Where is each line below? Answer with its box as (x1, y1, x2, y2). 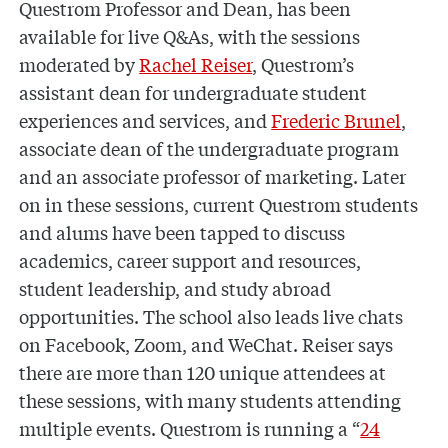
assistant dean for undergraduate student (19, 79, 368, 106)
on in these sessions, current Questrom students (19, 191, 419, 218)
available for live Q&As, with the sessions (19, 23, 361, 50)
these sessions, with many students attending (19, 387, 402, 414)
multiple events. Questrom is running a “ (19, 415, 361, 442)
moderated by (19, 51, 140, 78)
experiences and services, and (19, 107, 272, 134)
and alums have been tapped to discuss (19, 219, 346, 246)
